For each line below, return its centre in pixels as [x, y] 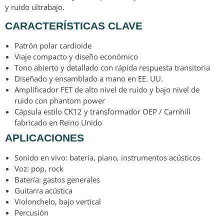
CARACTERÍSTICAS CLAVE [74, 25]
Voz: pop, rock [39, 168]
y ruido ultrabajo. [35, 7]
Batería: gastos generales [57, 179]
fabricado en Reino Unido [58, 122]
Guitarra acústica [43, 190]
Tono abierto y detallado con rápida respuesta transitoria [112, 67]
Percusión [31, 212]
